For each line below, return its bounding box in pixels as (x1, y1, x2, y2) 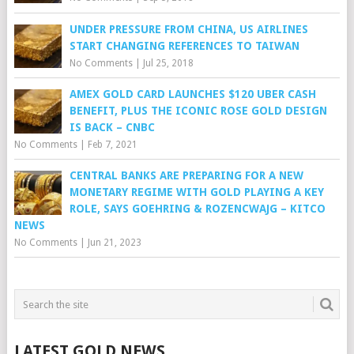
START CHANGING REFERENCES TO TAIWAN (69, 39, 299, 52)
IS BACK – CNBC (69, 121, 155, 134)
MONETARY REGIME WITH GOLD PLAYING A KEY (69, 186, 324, 199)
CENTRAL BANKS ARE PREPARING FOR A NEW (69, 169, 303, 183)
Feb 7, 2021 (87, 139, 137, 151)
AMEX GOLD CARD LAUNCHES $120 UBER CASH (69, 88, 316, 101)
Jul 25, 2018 (142, 57, 194, 69)
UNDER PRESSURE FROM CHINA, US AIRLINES (69, 22, 308, 36)
